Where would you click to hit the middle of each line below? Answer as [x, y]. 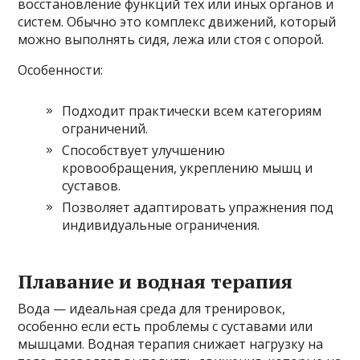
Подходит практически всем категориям [192, 110]
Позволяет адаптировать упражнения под [198, 207]
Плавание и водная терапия [155, 281]
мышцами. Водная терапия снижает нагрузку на [171, 344]
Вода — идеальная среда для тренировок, [152, 308]
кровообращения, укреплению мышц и [188, 168]
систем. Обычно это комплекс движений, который [177, 21]
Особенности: [61, 70]
